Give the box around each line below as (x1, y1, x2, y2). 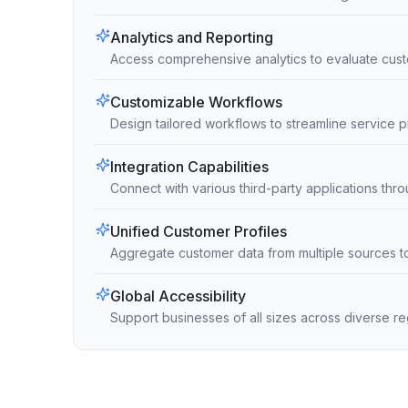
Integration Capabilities (110, 158, 269, 176)
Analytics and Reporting (110, 28, 273, 46)
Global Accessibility (110, 287, 246, 305)
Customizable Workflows (110, 93, 282, 111)
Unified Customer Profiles (110, 222, 287, 240)
